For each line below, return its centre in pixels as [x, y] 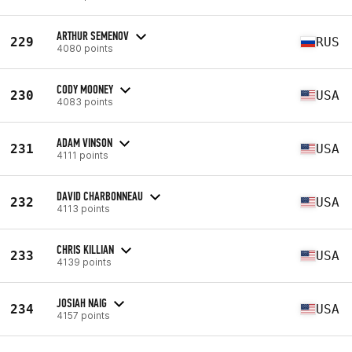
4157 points [83, 315]
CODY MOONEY [85, 89]
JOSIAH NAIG [82, 302]
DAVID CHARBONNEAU [100, 196]
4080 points [85, 48]
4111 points [82, 155]
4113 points [83, 208]
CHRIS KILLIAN [85, 249]
